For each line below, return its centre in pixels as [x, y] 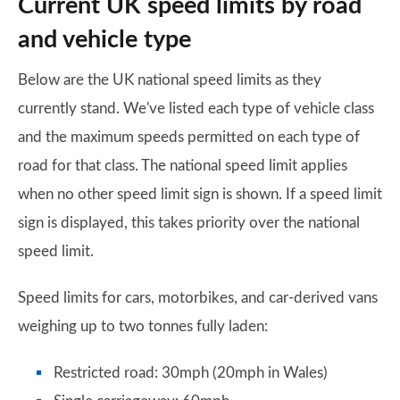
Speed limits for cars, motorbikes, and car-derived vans [198, 298]
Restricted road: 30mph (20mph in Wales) [191, 373]
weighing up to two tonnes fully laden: [143, 327]
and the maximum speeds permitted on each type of [189, 137]
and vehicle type [104, 40]
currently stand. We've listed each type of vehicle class [196, 109]
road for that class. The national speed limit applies [183, 166]
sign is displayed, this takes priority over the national [189, 223]
